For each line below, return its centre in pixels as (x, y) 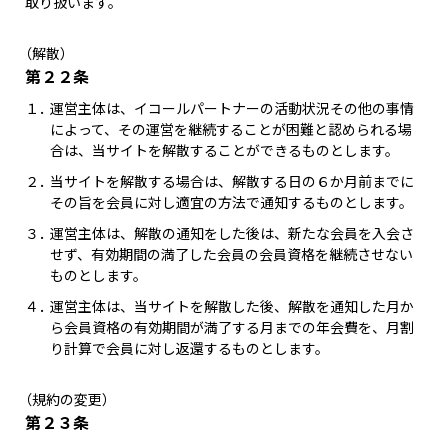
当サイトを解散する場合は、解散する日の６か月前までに (231, 181)
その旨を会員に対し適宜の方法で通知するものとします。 (231, 202)
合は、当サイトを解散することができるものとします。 (224, 150)
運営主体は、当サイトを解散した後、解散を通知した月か (231, 306)
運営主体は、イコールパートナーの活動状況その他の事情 (231, 108)
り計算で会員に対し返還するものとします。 (189, 348)
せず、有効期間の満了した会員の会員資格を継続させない (231, 254)
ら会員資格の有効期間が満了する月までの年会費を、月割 (231, 327)
